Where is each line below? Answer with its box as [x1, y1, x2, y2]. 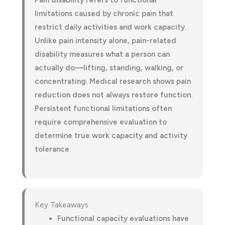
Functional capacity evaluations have [57, 214, 189, 223]
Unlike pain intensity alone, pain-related [35, 36, 176, 45]
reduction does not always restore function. [35, 90, 192, 99]
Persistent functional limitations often [35, 104, 172, 113]
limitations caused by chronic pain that [35, 9, 173, 18]
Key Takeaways [35, 200, 88, 209]
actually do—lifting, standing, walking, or [35, 63, 183, 72]
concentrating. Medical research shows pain [35, 77, 191, 86]
